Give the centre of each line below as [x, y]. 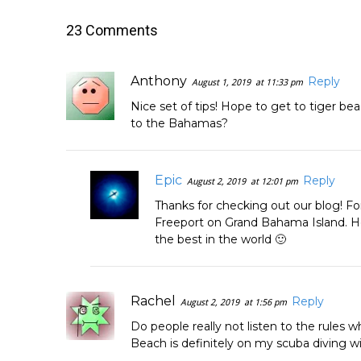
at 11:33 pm [279, 82]
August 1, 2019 [221, 82]
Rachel [153, 301]
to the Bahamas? [179, 123]
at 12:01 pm [274, 181]
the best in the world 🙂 [220, 239]
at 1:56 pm [266, 302]
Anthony [159, 81]
